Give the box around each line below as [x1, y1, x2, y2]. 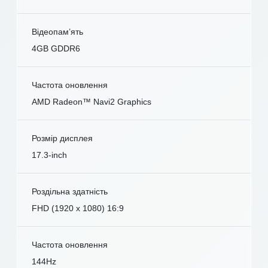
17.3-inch [32, 150, 67, 160]
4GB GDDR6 [32, 43, 80, 53]
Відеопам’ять [32, 26, 83, 36]
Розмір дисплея [32, 133, 93, 143]
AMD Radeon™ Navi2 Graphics [32, 96, 151, 106]
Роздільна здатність [32, 186, 108, 196]
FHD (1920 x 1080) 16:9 [32, 203, 124, 213]
